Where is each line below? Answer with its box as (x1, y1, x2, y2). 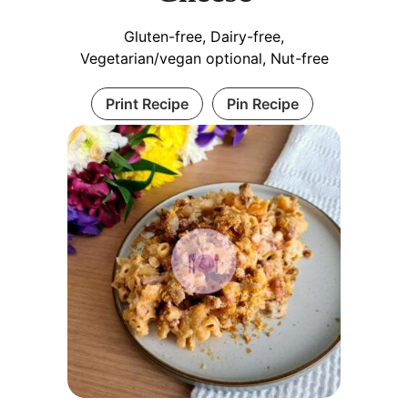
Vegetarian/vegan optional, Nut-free (79, 49, 329, 68)
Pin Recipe (226, 95, 299, 114)
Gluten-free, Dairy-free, (124, 27, 284, 46)
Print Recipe (105, 95, 189, 114)
